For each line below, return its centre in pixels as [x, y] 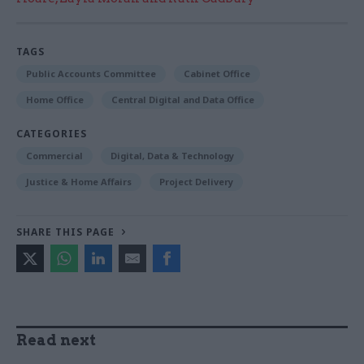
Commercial [54, 155]
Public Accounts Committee [91, 73]
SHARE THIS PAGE [65, 232]
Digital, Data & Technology [172, 155]
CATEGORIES [52, 133]
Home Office [55, 99]
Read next [56, 340]
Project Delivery [196, 181]
